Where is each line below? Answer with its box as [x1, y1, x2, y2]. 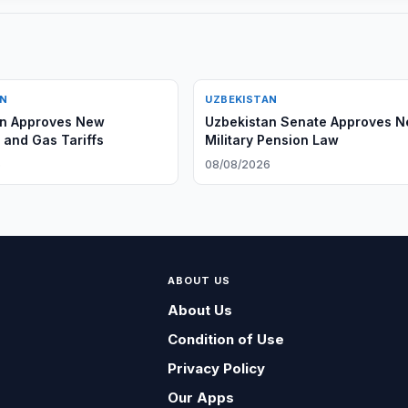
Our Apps [167, 389, 234, 406]
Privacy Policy [167, 360, 265, 377]
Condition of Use [167, 331, 284, 348]
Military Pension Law [205, 132, 340, 148]
